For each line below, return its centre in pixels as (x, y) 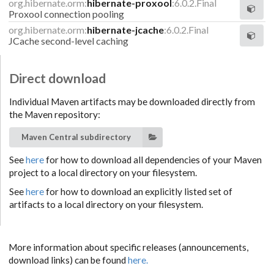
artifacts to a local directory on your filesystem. (106, 204)
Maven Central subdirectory (76, 137)
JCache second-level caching (68, 40)
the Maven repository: (55, 114)
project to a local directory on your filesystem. (103, 172)
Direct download (57, 78)
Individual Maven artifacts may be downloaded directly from (132, 101)
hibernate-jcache (125, 29)
